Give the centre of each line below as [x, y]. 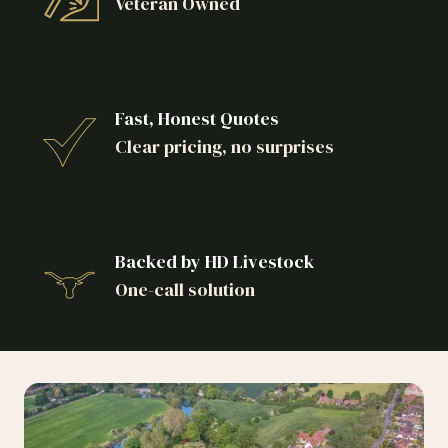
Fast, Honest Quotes [196, 118]
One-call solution [184, 289]
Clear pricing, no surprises [224, 146]
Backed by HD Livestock [214, 261]
